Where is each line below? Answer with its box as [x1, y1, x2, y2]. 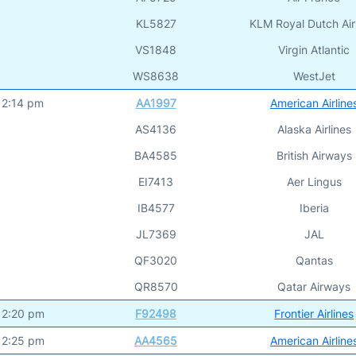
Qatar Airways [277, 279, 351, 293]
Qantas [295, 253, 333, 267]
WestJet [292, 68, 335, 83]
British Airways [276, 148, 352, 162]
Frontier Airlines [274, 306, 354, 320]
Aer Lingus [286, 174, 342, 188]
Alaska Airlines [277, 122, 351, 136]
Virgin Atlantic [278, 42, 350, 56]
